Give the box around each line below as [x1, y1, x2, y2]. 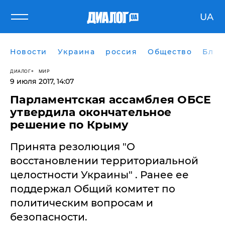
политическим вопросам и [10, 197, 153, 209]
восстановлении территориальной [10, 155, 198, 167]
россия [105, 47, 137, 56]
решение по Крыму [10, 118, 129, 132]
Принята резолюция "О [10, 141, 135, 153]
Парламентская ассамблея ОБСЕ [10, 93, 211, 106]
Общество [148, 47, 192, 56]
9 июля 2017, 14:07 [10, 77, 74, 86]
